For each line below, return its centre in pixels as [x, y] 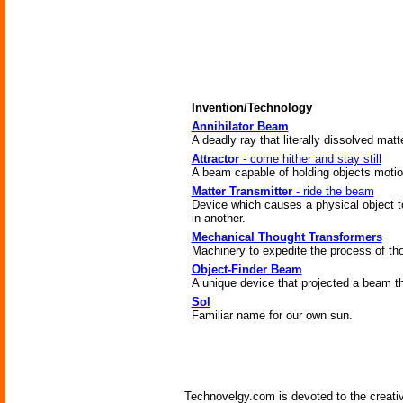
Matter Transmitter [242, 191]
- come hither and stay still [310, 159]
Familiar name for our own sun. [272, 315]
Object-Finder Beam [246, 269]
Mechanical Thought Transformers [287, 237]
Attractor [215, 159]
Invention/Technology [251, 107]
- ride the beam [333, 191]
